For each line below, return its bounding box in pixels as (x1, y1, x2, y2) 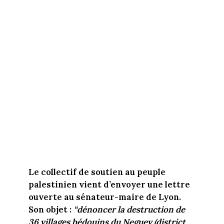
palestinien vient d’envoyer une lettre (28, 179, 190, 190)
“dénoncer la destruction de (73, 204, 185, 215)
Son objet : (28, 204, 73, 215)
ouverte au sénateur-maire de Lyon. (28, 191, 181, 203)
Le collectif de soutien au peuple (28, 166, 165, 178)
